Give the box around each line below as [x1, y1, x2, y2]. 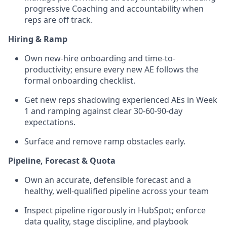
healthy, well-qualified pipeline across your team [24, 185, 209, 197]
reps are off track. [24, 14, 93, 25]
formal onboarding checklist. [24, 74, 135, 86]
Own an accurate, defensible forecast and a [24, 174, 191, 185]
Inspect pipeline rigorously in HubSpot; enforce [24, 204, 206, 216]
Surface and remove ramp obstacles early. [24, 135, 185, 147]
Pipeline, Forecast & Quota [8, 155, 116, 166]
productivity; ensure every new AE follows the [24, 63, 199, 75]
